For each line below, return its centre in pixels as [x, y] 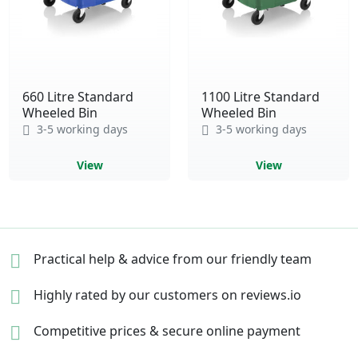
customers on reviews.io [227, 295]
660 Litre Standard [78, 96]
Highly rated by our [92, 295]
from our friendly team [242, 259]
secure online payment [231, 331]
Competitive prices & [96, 331]
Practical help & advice [101, 259]
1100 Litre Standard [261, 96]
